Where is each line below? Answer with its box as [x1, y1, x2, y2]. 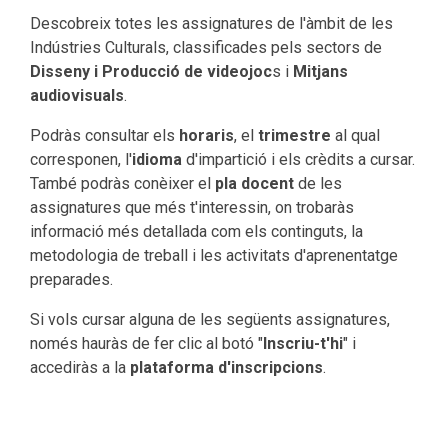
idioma [132, 150, 182, 170]
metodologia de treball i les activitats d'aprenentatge [30, 246, 398, 266]
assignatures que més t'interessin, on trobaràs [30, 198, 354, 218]
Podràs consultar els [30, 126, 179, 146]
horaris [179, 126, 234, 146]
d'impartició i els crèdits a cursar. [182, 150, 415, 170]
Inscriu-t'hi [263, 334, 343, 354]
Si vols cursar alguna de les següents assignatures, [30, 310, 390, 330]
